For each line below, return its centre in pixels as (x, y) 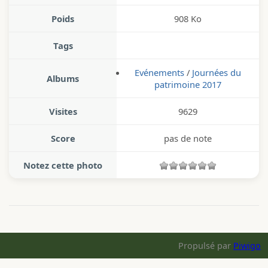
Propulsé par (206, 246)
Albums (63, 79)
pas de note (188, 138)
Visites (63, 112)
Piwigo (247, 246)
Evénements (159, 73)
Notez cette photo (63, 165)
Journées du (217, 73)
